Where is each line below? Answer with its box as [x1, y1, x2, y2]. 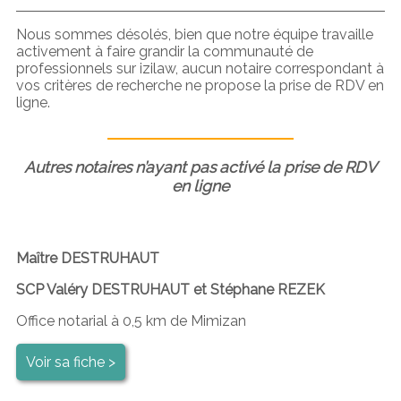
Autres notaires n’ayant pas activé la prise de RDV [24, 157, 377, 176]
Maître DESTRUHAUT [15, 249, 159, 267]
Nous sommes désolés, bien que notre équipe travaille [15, 25, 373, 43]
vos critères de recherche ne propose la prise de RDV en [15, 76, 384, 94]
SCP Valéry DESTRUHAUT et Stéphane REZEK [15, 280, 325, 298]
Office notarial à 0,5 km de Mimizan [15, 311, 246, 329]
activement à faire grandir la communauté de [15, 42, 313, 60]
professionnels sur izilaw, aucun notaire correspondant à [15, 59, 384, 77]
